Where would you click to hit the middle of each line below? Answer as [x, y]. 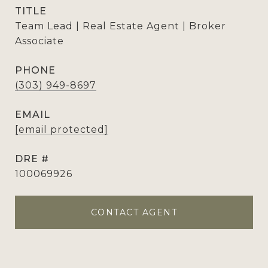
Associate [39, 41]
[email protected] [62, 130]
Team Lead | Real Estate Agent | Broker [121, 26]
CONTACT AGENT [134, 212]
